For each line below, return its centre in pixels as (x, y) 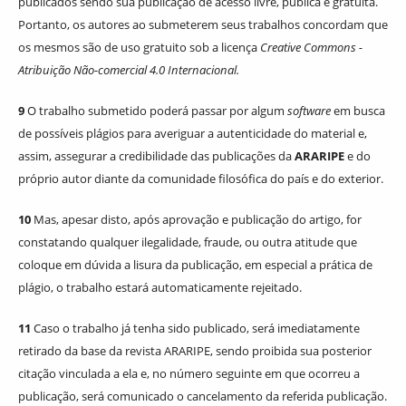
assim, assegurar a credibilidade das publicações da (156, 155)
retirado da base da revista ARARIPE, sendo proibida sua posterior (195, 350)
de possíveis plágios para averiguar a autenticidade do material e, (193, 133)
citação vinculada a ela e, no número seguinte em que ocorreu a (189, 373)
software (309, 110)
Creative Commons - (311, 47)
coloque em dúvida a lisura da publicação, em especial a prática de (195, 264)
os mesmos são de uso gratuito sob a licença (139, 47)
